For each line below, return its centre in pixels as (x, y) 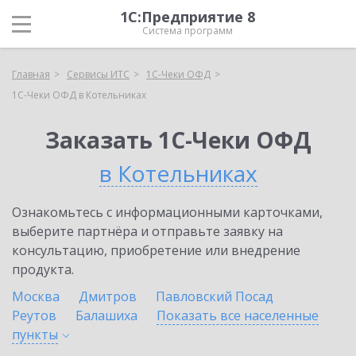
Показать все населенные (238, 315)
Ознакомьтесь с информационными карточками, (167, 212)
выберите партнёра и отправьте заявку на (147, 231)
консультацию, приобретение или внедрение (156, 250)
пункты (35, 335)
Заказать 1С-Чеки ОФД (178, 140)
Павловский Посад (215, 296)
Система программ (188, 31)
